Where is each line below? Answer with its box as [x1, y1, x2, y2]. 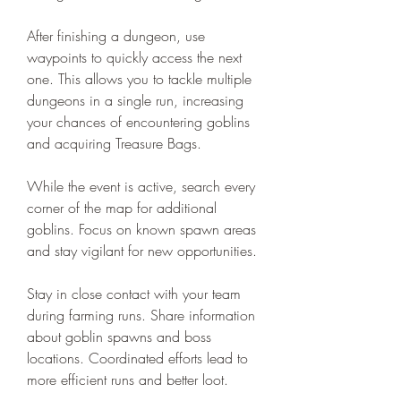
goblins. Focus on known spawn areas [27, 218, 256, 239]
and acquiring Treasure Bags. [27, 132, 201, 153]
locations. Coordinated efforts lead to [27, 347, 248, 368]
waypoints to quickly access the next [27, 47, 242, 67]
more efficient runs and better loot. [27, 369, 228, 389]
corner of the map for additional [27, 197, 217, 218]
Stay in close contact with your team [27, 283, 241, 303]
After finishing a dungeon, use [27, 25, 205, 46]
